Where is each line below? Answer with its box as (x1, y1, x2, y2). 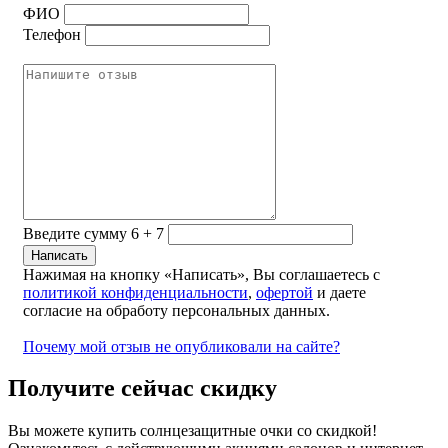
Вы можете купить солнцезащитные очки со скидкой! (8, 422, 377, 440)
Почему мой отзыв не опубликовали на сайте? (23, 337, 340, 355)
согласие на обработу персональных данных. (23, 301, 330, 319)
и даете (313, 283, 366, 301)
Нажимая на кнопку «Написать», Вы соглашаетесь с (23, 265, 380, 283)
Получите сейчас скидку (8, 375, 277, 402)
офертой (256, 283, 313, 301)
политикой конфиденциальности (23, 283, 248, 301)
